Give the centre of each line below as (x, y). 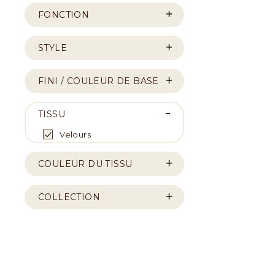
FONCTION (64, 14)
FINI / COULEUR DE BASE (99, 81)
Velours (74, 134)
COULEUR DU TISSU (85, 164)
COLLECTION (69, 197)
